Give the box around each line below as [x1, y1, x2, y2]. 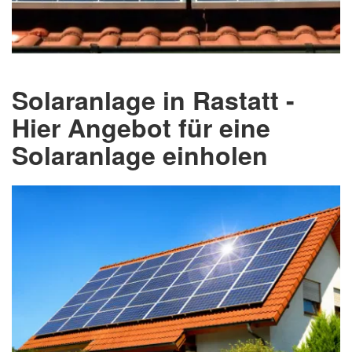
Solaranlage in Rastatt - [12, 81, 295, 118]
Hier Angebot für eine [12, 108, 270, 145]
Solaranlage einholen [12, 136, 268, 173]
